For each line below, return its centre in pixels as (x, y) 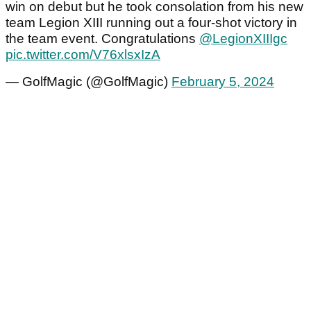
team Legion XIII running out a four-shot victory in (151, 23)
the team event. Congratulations (102, 39)
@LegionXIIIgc (243, 39)
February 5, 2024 (223, 82)
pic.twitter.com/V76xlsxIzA (83, 55)
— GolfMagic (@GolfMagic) (89, 82)
